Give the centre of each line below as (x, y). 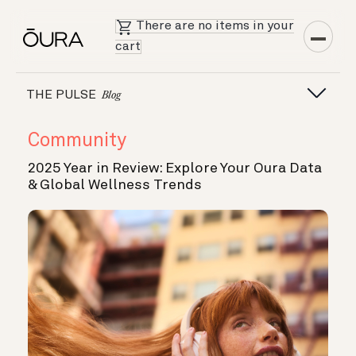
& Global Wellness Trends (115, 185)
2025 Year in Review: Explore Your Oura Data (175, 168)
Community (77, 141)
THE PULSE (63, 95)
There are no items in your (215, 26)
